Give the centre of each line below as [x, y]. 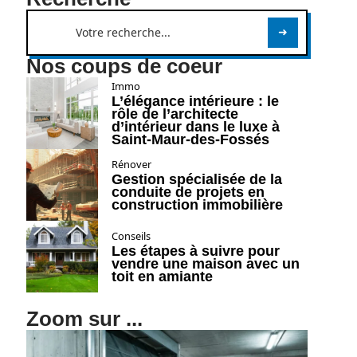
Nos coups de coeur [124, 66]
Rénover [131, 164]
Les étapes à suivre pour [195, 251]
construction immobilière [197, 205]
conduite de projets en [188, 192]
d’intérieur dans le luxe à [195, 127]
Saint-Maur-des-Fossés [190, 139]
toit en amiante [162, 277]
